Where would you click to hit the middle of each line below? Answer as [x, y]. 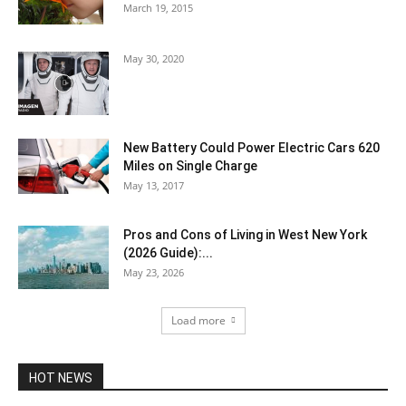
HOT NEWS [61, 378]
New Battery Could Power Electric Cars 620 [251, 148]
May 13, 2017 [154, 185]
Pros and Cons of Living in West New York [245, 235]
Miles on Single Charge [190, 166]
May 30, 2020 [154, 58]
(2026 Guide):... [168, 253]
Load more [198, 320]
